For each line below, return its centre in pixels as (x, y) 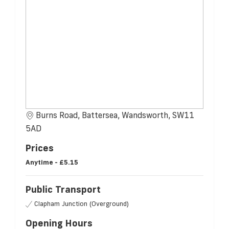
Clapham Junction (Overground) (82, 204)
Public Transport (63, 189)
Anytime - (42, 162)
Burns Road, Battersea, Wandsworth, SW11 (115, 115)
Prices (40, 148)
